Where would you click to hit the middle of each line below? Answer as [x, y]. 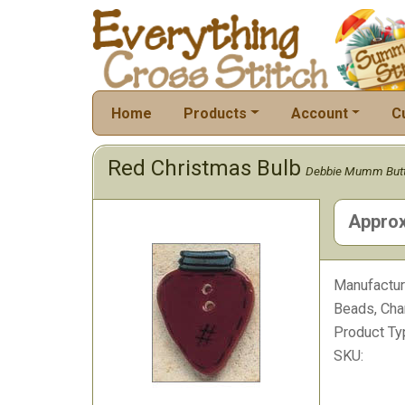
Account [319, 113]
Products [215, 113]
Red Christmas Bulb [204, 168]
